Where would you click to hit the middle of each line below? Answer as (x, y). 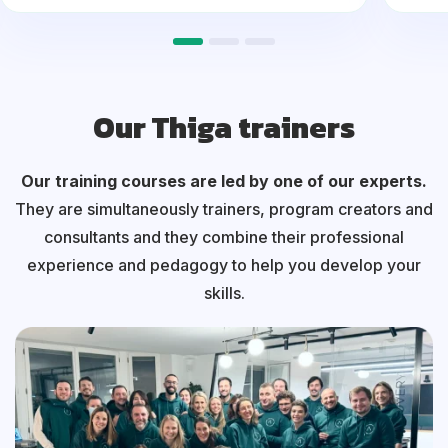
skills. (224, 293)
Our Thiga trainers (224, 127)
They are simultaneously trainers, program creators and (224, 209)
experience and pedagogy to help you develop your (224, 265)
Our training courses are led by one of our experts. (224, 181)
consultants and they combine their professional (224, 237)
